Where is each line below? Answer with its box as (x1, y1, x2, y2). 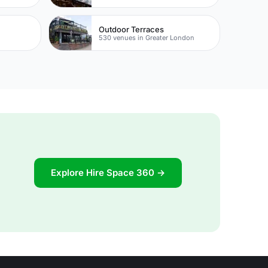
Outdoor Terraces (99, 24, 165, 34)
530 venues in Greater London (99, 33, 195, 42)
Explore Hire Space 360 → (51, 166, 165, 178)
